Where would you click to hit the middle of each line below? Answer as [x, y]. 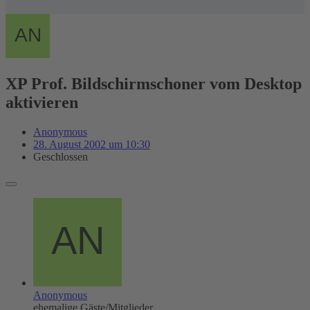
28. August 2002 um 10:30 [92, 144]
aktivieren [42, 102]
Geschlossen [61, 156]
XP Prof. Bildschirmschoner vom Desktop [154, 83]
